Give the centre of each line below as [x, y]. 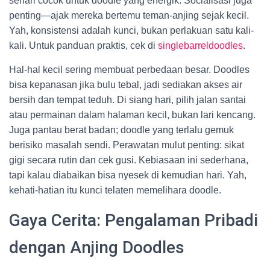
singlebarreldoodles [200, 46]
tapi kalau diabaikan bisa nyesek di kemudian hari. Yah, [128, 175]
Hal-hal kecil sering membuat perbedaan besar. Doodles [129, 70]
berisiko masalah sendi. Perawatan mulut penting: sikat [127, 145]
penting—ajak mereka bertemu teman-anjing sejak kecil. [129, 15]
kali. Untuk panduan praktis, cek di [83, 46]
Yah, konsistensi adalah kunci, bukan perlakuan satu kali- [131, 30]
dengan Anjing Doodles [97, 247]
